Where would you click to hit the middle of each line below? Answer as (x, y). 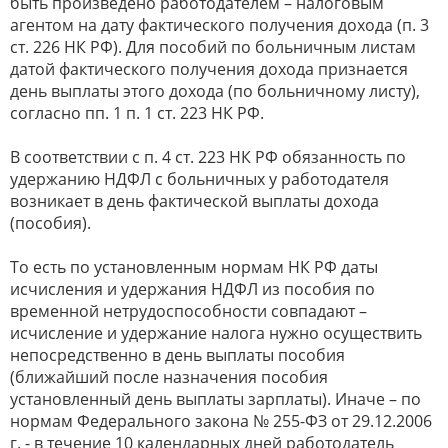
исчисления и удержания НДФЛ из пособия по (192, 288)
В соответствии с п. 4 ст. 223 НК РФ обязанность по (208, 156)
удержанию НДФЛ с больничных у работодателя (199, 178)
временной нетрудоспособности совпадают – (188, 310)
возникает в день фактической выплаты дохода (194, 200)
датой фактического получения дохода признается (209, 68)
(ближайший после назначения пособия (169, 376)
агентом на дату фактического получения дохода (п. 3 (219, 24)
